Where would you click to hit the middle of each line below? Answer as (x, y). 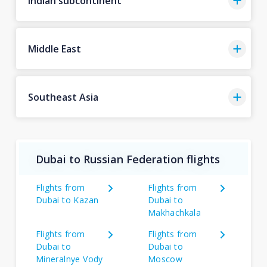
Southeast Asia (63, 97)
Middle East (54, 49)
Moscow (165, 259)
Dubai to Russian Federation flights (128, 159)
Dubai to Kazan (67, 200)
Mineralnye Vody (69, 259)
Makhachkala (174, 212)
